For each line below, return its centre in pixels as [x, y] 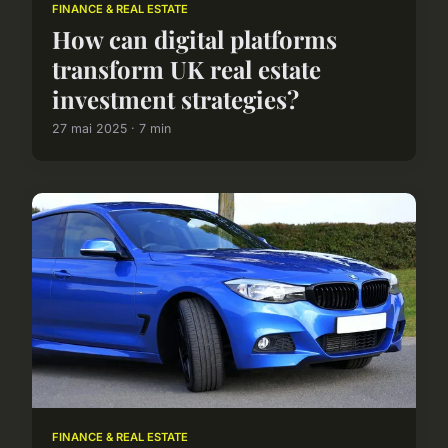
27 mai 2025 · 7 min [111, 128]
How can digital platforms [194, 38]
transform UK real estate [186, 68]
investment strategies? [175, 98]
